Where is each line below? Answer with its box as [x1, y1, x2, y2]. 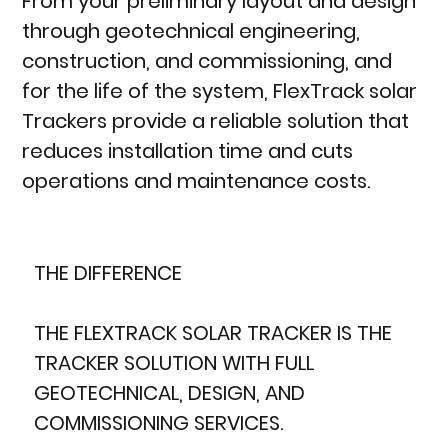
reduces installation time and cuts [22, 137, 354, 166]
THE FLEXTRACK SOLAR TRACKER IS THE [33, 318, 392, 347]
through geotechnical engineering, [22, 17, 361, 46]
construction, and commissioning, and [22, 47, 393, 76]
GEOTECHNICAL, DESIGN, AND [33, 378, 305, 407]
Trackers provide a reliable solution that [22, 107, 410, 136]
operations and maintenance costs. [22, 167, 371, 196]
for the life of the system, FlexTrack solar [22, 77, 418, 106]
